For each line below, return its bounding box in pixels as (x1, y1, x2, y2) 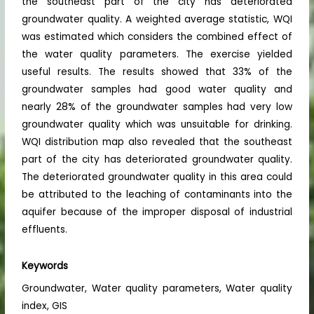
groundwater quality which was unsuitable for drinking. (22, 118, 292, 132)
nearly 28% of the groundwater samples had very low (22, 100, 292, 114)
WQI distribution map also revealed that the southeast (22, 135, 292, 149)
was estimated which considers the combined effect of (22, 30, 292, 44)
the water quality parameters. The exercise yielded (22, 48, 292, 62)
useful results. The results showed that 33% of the (22, 65, 292, 79)
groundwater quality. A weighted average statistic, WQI (22, 13, 292, 27)
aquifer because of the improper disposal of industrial (22, 205, 292, 219)
